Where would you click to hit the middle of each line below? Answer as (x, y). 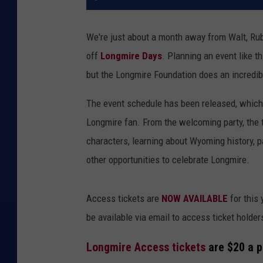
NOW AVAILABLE (193, 198)
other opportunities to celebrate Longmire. (168, 159)
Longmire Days (131, 55)
